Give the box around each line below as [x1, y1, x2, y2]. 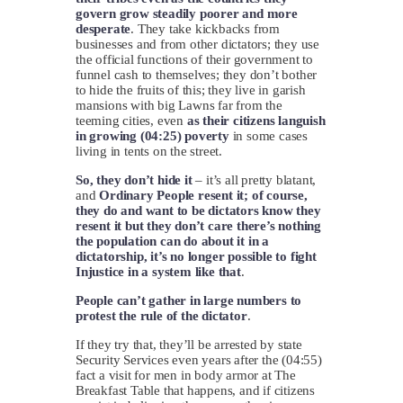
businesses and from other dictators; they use [76, 36, 320, 51]
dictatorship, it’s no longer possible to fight [76, 248, 317, 264]
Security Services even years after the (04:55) [76, 352, 322, 367]
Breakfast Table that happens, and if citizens [76, 382, 316, 398]
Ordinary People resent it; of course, [99, 187, 308, 202]
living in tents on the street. [76, 143, 223, 158]
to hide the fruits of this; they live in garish [76, 82, 306, 97]
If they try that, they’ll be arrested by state [76, 336, 302, 352]
